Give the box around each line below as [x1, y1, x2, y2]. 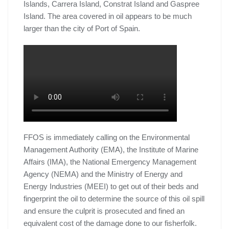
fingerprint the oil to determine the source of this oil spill [24, 194, 204, 203]
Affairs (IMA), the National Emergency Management [24, 157, 196, 167]
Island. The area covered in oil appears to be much [24, 12, 192, 21]
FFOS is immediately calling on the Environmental [24, 133, 190, 142]
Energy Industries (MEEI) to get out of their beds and [24, 182, 198, 191]
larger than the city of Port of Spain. [24, 24, 140, 33]
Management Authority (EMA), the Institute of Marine [24, 145, 198, 154]
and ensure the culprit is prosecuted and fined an [24, 207, 185, 216]
